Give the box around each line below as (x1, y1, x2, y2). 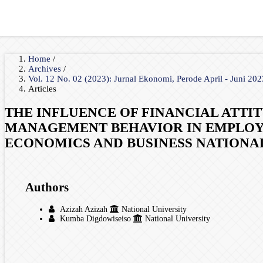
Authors (25, 180, 69, 194)
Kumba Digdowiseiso (58, 214, 133, 224)
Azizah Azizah (58, 205, 110, 214)
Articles (28, 84, 56, 93)
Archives (28, 64, 63, 73)
